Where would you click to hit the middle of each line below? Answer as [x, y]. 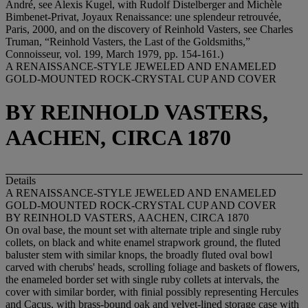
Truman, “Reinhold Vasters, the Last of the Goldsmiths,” [128, 42]
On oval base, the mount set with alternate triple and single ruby [143, 230]
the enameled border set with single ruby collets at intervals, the [142, 279]
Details [21, 180]
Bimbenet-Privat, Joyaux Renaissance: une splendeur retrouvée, [143, 17]
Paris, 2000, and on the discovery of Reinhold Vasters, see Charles [149, 29]
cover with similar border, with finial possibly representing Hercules [152, 291]
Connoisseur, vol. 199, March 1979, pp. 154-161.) [114, 54]
